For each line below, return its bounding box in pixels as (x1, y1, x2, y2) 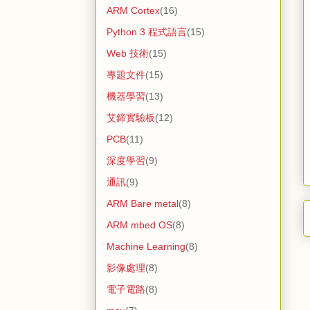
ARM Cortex (107, 5, 160, 17)
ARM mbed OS (107, 219, 172, 231)
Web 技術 (107, 48, 149, 60)
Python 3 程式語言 (107, 26, 187, 38)
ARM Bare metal (107, 198, 179, 210)
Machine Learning (107, 241, 185, 253)
